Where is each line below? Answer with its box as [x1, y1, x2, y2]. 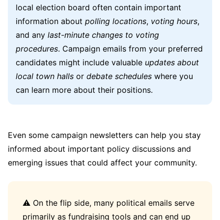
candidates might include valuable [16, 57, 145, 67]
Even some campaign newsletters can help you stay [8, 130, 201, 140]
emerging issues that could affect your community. [8, 158, 197, 167]
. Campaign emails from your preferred [58, 44, 203, 54]
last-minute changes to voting [48, 30, 159, 40]
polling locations [85, 16, 146, 26]
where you [152, 71, 193, 81]
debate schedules [86, 71, 152, 81]
